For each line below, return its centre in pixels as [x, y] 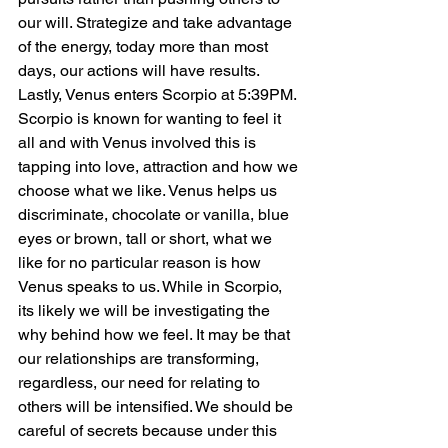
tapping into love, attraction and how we [160, 166]
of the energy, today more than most [145, 46]
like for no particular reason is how [141, 262]
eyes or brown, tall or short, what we [147, 238]
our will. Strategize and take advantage [157, 22]
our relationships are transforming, [140, 358]
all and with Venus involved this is [139, 142]
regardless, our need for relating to [141, 382]
